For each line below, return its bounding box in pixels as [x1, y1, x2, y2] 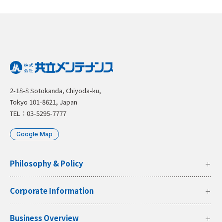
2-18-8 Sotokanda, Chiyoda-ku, [10, 86, 101, 96]
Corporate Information [10, 185, 94, 196]
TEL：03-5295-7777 [10, 109, 66, 118]
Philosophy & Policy [10, 158, 83, 168]
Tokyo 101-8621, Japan [10, 97, 77, 107]
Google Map [16, 130, 53, 138]
